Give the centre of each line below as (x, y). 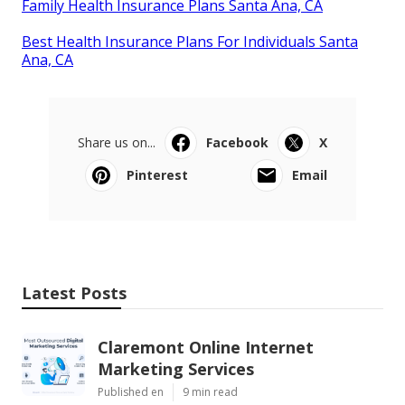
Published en (131, 391)
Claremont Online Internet (206, 347)
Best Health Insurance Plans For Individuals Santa (190, 41)
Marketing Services (176, 368)
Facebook (237, 142)
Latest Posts (74, 292)
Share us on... (117, 142)
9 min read (210, 391)
